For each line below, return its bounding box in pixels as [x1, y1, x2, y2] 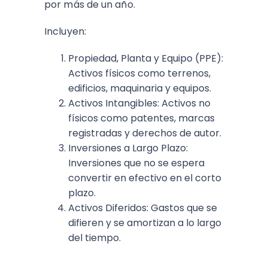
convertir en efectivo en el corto [68, 171, 221, 185]
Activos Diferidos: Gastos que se [68, 201, 217, 215]
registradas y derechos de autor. [68, 126, 221, 140]
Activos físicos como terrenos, [68, 66, 211, 80]
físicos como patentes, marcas [68, 111, 215, 125]
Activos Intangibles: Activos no [68, 96, 211, 110]
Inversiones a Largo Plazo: [68, 141, 188, 155]
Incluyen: [44, 25, 86, 38]
